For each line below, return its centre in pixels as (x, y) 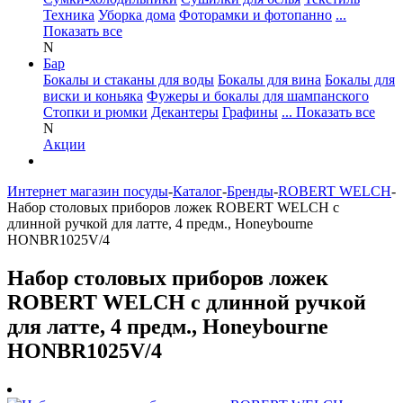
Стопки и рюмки (95, 112)
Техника (69, 15)
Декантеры (185, 112)
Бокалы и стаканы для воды (129, 80)
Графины (250, 112)
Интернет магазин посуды (88, 191)
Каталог (197, 191)
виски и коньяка (93, 96)
